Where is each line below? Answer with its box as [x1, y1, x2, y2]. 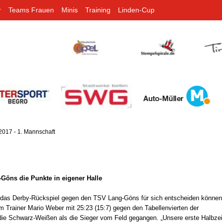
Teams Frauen [8, 6, 54, 14]
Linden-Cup [118, 6, 155, 14]
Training [85, 6, 111, 14]
